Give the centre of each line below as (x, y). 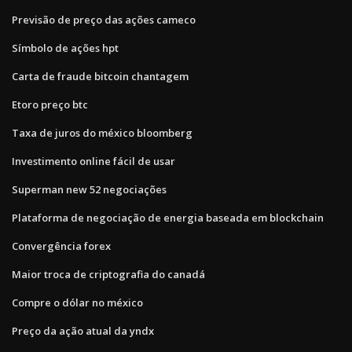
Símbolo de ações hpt (65, 48)
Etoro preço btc (50, 104)
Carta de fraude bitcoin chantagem (100, 76)
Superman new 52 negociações (89, 189)
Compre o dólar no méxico (77, 302)
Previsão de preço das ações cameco (104, 19)
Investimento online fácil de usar (93, 161)
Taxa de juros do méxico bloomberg (102, 132)
